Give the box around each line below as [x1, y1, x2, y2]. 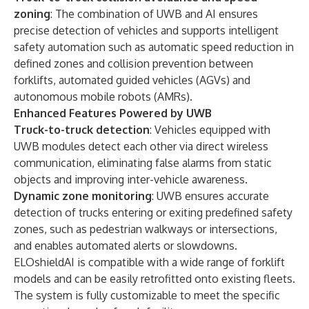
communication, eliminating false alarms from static [14, 156, 272, 170]
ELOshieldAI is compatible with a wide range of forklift [14, 255, 285, 269]
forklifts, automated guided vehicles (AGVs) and [14, 73, 250, 87]
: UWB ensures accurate [152, 189, 269, 203]
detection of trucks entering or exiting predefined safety [14, 206, 292, 219]
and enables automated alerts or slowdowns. [14, 239, 237, 252]
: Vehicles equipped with [150, 123, 270, 137]
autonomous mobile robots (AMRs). [14, 90, 192, 103]
